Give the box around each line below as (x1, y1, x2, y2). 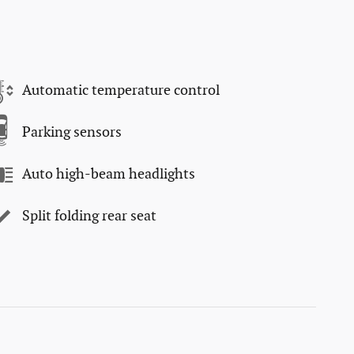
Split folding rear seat (22, 208, 156, 225)
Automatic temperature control (22, 82, 220, 100)
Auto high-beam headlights (22, 166, 195, 183)
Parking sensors (22, 124, 122, 141)
